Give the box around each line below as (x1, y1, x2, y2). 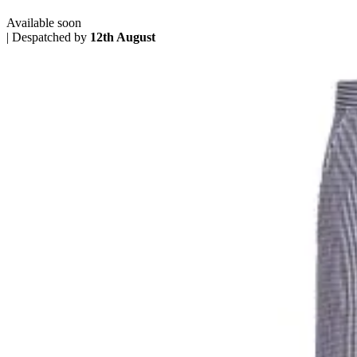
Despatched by (12, 29, 90, 44)
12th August (90, 29, 155, 44)
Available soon (6, 15, 81, 29)
